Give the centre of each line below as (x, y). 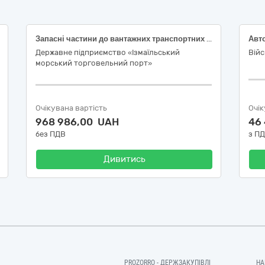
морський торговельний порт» (94, 63)
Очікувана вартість (71, 108)
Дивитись (124, 159)
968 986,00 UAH (77, 122)
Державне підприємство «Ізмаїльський (108, 52)
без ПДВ (51, 134)
